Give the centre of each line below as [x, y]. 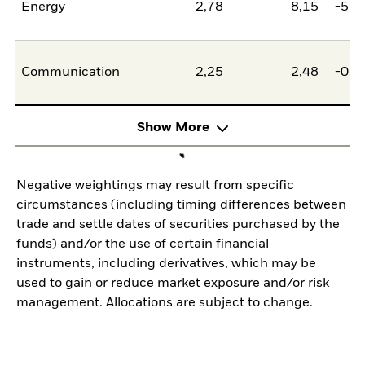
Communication [71, 73]
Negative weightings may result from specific [155, 185]
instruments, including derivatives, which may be [166, 264]
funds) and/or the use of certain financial [143, 244]
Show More [173, 128]
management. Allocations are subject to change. [165, 303]
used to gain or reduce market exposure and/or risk [173, 283]
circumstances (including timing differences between [181, 205]
